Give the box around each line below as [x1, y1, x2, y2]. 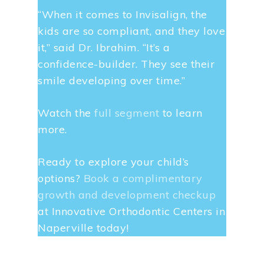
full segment [94, 105, 160, 120]
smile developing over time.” [38, 73, 186, 87]
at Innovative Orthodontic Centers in [38, 204, 226, 218]
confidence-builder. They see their [38, 57, 215, 71]
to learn [159, 105, 203, 120]
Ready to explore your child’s [38, 154, 189, 169]
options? [38, 171, 84, 185]
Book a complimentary [83, 171, 203, 185]
